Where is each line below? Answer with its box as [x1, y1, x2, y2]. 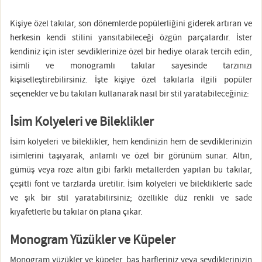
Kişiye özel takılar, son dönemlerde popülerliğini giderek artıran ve [10, 18, 252, 30]
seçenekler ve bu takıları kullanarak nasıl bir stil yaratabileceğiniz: [10, 88, 249, 100]
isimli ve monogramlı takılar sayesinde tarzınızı [10, 60, 252, 72]
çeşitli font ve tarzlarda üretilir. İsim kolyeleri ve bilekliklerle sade [10, 178, 252, 190]
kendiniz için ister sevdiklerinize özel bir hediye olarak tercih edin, [10, 46, 252, 58]
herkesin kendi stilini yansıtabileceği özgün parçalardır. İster [10, 32, 252, 44]
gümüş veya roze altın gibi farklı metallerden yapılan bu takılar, [10, 164, 252, 176]
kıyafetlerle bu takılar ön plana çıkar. [10, 206, 143, 218]
